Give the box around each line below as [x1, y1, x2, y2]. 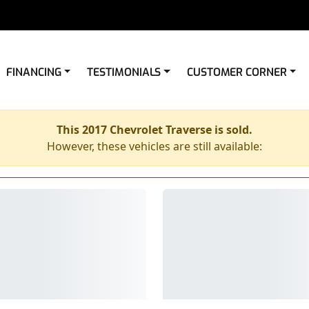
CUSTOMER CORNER [186, 65, 287, 79]
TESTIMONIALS [87, 65, 161, 79]
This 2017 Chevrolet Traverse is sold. [57, 122, 252, 137]
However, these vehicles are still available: [47, 139, 262, 154]
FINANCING [6, 65, 61, 79]
